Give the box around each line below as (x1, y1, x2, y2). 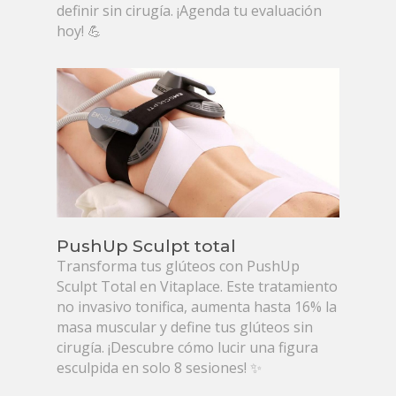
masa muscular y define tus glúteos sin (57, 316, 314, 337)
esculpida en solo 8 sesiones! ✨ (57, 357, 263, 377)
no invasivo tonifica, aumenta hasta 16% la (57, 296, 338, 316)
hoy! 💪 (57, 21, 103, 42)
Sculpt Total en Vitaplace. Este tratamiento (57, 276, 339, 296)
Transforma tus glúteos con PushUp (57, 255, 301, 276)
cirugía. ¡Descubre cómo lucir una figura (57, 337, 319, 357)
